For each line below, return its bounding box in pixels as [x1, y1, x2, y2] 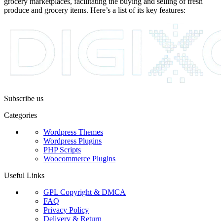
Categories [4, 111, 37, 120]
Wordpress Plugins [43, 137, 102, 146]
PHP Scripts [43, 146, 81, 154]
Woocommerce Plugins [43, 154, 115, 163]
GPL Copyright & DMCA [43, 188, 126, 197]
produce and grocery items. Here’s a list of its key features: [4, 6, 185, 15]
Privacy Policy [43, 206, 89, 215]
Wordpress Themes [43, 128, 103, 137]
